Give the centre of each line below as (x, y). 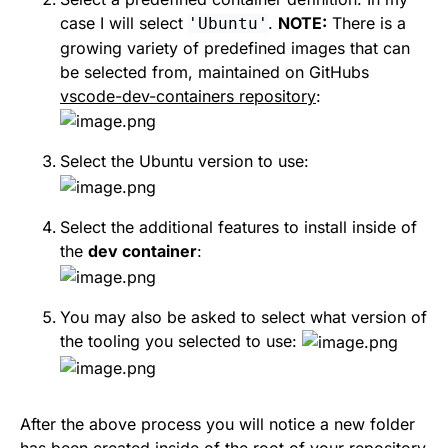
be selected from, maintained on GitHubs (214, 71)
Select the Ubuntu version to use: (184, 161)
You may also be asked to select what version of (243, 316)
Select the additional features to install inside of (238, 227)
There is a (366, 22)
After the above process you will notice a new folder (217, 423)
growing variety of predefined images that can (235, 47)
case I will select (124, 22)
